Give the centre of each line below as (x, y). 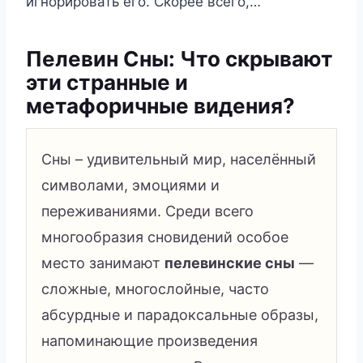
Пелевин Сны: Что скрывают (179, 58)
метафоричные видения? (160, 105)
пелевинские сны (230, 263)
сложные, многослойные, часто (155, 288)
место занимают (103, 263)
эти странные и (107, 82)
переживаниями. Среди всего (147, 211)
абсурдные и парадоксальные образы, (180, 314)
